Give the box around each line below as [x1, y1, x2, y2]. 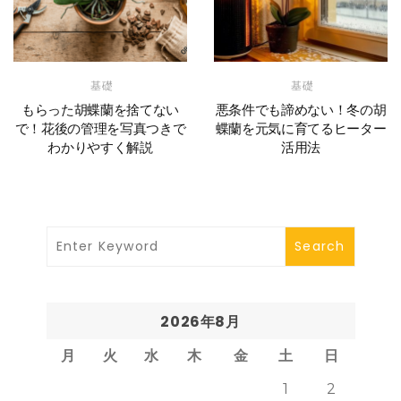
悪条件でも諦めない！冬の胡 [215, 101, 387, 119]
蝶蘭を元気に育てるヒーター [215, 120, 387, 138]
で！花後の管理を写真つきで [14, 120, 186, 138]
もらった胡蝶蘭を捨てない [21, 101, 179, 119]
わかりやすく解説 [47, 139, 153, 157]
